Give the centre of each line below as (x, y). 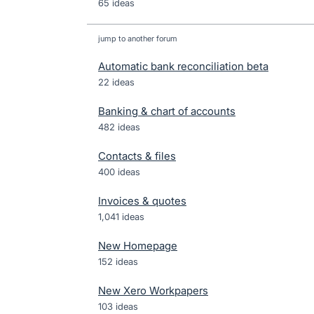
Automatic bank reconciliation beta (183, 66)
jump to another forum (138, 39)
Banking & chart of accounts (167, 111)
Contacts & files (137, 156)
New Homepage (138, 246)
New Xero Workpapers (153, 291)
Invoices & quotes (142, 201)
